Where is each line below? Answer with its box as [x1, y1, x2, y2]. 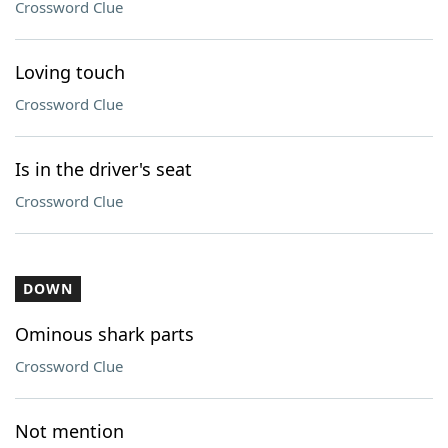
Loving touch [15, 60, 125, 84]
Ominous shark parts [15, 322, 194, 346]
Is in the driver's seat [15, 157, 192, 181]
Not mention [15, 419, 124, 443]
